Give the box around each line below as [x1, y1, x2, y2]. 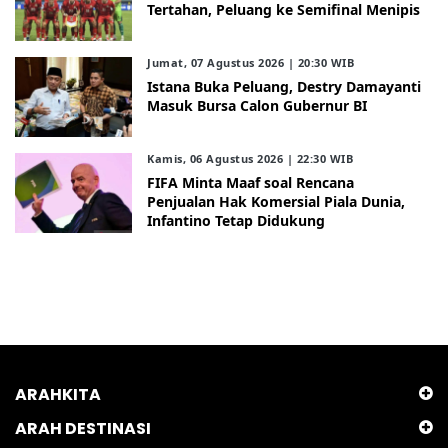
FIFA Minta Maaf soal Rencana [147, 173, 355, 193]
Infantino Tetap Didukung [147, 211, 326, 231]
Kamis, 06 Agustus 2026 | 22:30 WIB [147, 151, 354, 167]
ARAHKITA [15, 383, 101, 407]
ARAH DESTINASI [15, 417, 151, 441]
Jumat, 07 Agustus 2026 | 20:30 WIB [147, 55, 355, 71]
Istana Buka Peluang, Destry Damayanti [147, 77, 422, 97]
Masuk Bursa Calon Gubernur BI [147, 96, 368, 116]
